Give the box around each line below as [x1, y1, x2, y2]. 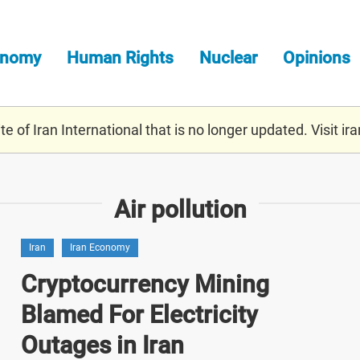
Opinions [283, 47, 350, 67]
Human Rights [67, 47, 174, 67]
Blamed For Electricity [20, 300, 258, 329]
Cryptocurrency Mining [20, 269, 269, 298]
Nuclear [199, 47, 257, 67]
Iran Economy [69, 241, 130, 253]
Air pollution [113, 194, 247, 223]
